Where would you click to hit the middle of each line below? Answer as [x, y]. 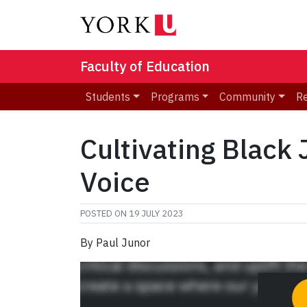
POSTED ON [105, 214]
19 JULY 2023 [156, 214]
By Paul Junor [115, 243]
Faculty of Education [145, 66]
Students [108, 97]
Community [248, 97]
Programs [175, 97]
